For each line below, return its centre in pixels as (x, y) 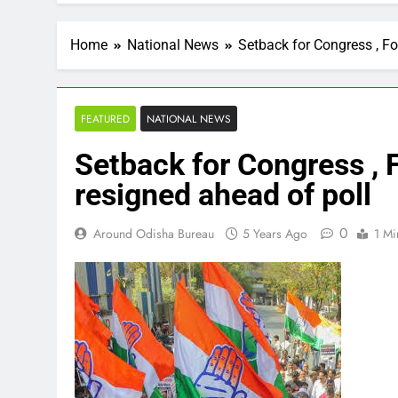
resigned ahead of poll (223, 195)
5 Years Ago (275, 234)
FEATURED (105, 119)
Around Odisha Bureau (154, 234)
